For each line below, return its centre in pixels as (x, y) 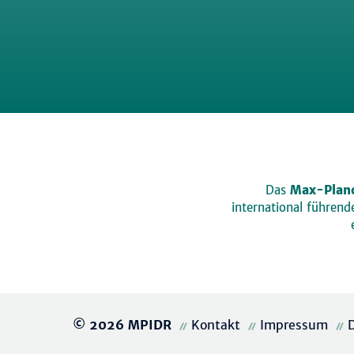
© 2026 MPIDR (124, 325)
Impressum (294, 325)
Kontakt (216, 325)
